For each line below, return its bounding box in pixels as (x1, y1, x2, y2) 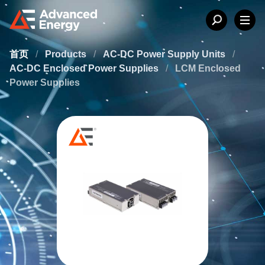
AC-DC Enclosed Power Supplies (9, 63, 161, 73)
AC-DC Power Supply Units (103, 49, 228, 59)
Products (45, 49, 89, 59)
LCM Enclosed (175, 63, 241, 73)
